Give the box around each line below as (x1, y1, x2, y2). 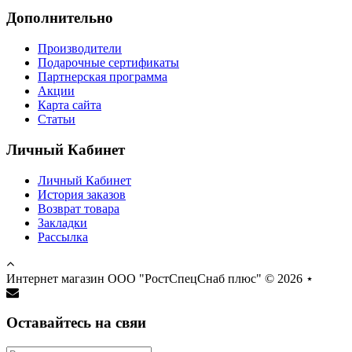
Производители (38, 42, 122, 56)
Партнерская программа (38, 70, 167, 84)
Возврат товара (38, 201, 119, 215)
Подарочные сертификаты (38, 56, 179, 70)
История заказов (38, 187, 126, 201)
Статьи (38, 112, 75, 126)
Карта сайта (38, 98, 101, 112)
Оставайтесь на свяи (6, 314, 146, 332)
